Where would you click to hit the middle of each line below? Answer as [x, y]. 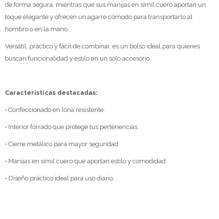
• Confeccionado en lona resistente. [55, 110]
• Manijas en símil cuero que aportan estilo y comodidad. [86, 161]
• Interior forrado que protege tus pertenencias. [72, 127]
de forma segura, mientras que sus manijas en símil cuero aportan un [105, 5]
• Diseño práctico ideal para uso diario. [60, 178]
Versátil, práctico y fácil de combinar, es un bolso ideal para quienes [102, 46]
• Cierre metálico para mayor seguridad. [62, 144]
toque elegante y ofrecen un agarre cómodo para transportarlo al [99, 17]
